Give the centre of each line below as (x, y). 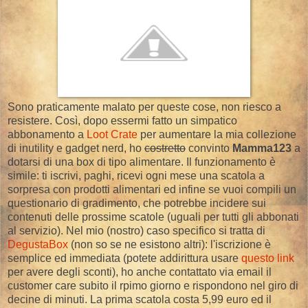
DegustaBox (38, 245)
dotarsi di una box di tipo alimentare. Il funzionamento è (142, 162)
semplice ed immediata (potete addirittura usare (124, 258)
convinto (209, 148)
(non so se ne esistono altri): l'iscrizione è (169, 245)
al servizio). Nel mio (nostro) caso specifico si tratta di (136, 231)
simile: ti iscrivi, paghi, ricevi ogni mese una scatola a (136, 176)
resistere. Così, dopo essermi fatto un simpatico (122, 121)
